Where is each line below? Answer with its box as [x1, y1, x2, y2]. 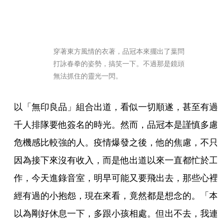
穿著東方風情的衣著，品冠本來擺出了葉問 [53, 46, 184, 56]
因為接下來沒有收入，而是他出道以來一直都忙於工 [14, 153, 218, 166]
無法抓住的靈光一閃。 [53, 71, 122, 80]
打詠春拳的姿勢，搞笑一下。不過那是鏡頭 [53, 58, 184, 68]
